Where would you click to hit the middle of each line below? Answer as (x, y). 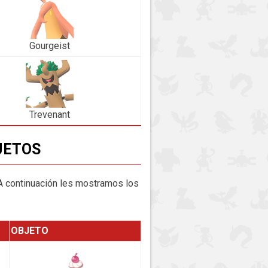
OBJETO (30, 231)
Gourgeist (49, 45)
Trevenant (49, 114)
